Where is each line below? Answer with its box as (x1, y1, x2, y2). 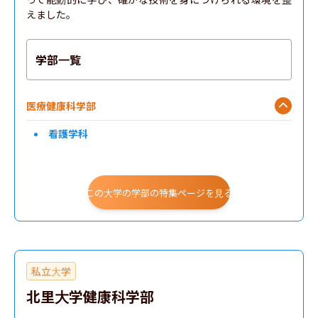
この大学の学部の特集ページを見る (85, 185, 233, 199)
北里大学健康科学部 (26, 286, 154, 307)
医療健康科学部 (26, 98, 96, 113)
